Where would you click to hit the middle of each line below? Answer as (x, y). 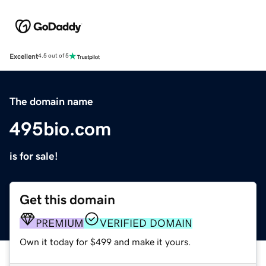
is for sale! (34, 156)
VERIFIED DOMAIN (146, 223)
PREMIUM (60, 223)
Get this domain (67, 199)
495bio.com (60, 129)
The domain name (51, 101)
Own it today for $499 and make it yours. (105, 241)
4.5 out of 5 (53, 56)
